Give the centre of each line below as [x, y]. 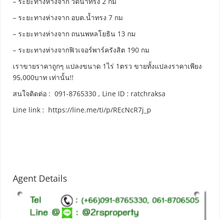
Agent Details [40, 179]
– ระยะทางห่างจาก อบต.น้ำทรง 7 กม [68, 18]
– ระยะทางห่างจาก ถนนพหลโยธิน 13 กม [74, 34]
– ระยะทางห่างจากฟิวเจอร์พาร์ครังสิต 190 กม [81, 50]
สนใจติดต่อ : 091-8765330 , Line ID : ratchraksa [89, 94]
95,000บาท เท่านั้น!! [43, 78]
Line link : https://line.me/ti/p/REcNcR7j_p [82, 110]
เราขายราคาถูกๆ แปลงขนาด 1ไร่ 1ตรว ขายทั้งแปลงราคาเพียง [107, 66]
